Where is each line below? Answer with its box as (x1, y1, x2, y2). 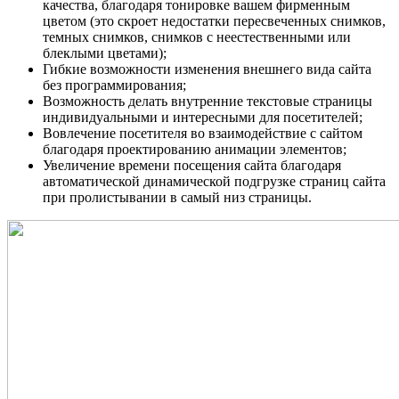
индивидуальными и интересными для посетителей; (43, 109, 362, 125)
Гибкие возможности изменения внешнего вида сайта (43, 61, 371, 77)
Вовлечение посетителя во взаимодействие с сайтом (43, 125, 362, 141)
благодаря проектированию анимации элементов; (43, 141, 346, 157)
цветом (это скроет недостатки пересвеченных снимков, (43, 12, 386, 28)
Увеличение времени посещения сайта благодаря (43, 157, 341, 173)
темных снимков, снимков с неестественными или (43, 28, 351, 45)
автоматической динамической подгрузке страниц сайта (43, 173, 386, 189)
